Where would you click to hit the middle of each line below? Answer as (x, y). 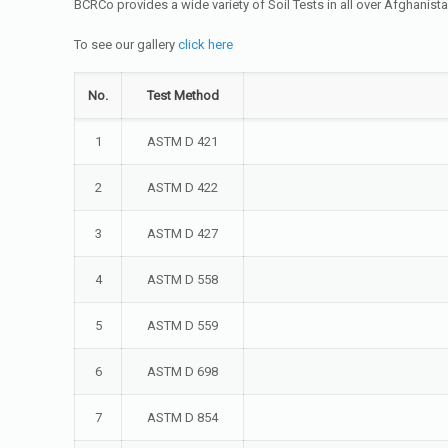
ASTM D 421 (183, 141)
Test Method (182, 95)
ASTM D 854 (183, 417)
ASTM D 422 (183, 187)
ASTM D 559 (183, 325)
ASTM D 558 (183, 279)
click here (206, 44)
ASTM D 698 (183, 371)
